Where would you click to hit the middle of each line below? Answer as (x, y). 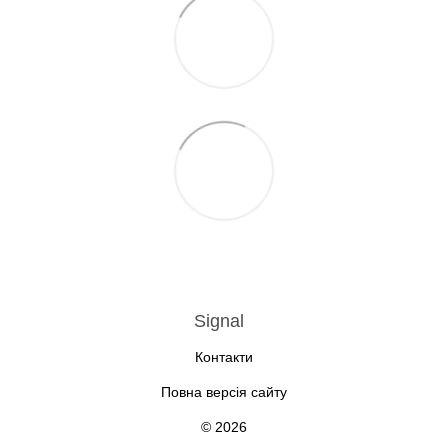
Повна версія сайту (224, 392)
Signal (219, 321)
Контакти (224, 357)
